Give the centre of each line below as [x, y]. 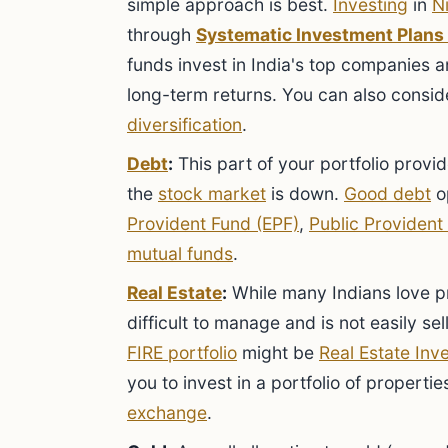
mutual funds [180, 253]
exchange [167, 412]
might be [278, 352]
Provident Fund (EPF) [213, 223]
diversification [184, 124]
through [161, 34]
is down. [305, 193]
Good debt [387, 193]
